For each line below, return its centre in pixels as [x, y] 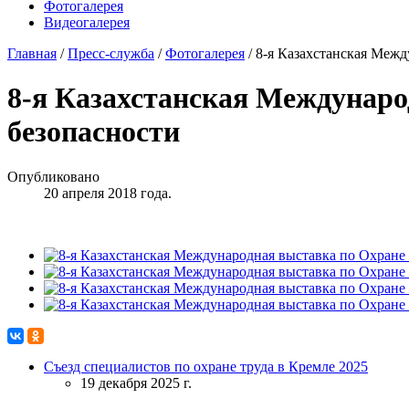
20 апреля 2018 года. [108, 193]
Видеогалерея [87, 22]
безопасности [94, 132]
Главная [32, 53]
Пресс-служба [111, 53]
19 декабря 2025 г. [136, 383]
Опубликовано [53, 176]
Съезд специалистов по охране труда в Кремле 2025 [206, 366]
